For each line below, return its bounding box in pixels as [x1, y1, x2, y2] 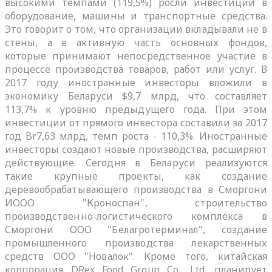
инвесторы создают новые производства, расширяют [5, 142, 267, 156]
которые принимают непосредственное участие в [5, 49, 267, 63]
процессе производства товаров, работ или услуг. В [5, 62, 267, 76]
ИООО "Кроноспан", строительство [5, 195, 267, 209]
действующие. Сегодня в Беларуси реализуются [5, 155, 267, 169]
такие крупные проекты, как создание [5, 169, 267, 183]
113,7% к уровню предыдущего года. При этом [5, 102, 267, 116]
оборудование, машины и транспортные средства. [5, 8, 267, 22]
